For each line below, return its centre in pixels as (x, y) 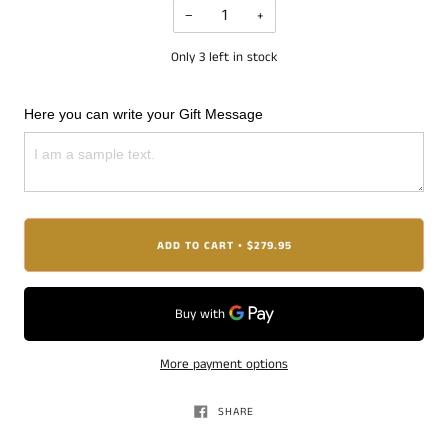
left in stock (243, 57)
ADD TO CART (195, 245)
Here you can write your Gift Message (143, 114)
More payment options (224, 365)
